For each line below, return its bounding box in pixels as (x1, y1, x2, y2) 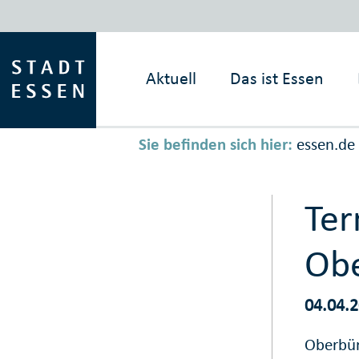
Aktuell (146, 67, 197, 89)
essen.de (296, 134, 355, 155)
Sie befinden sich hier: (138, 134, 292, 155)
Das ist (230, 67, 279, 89)
